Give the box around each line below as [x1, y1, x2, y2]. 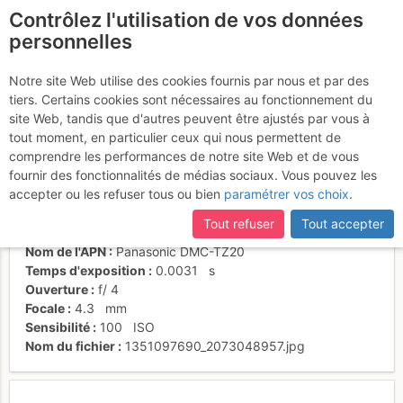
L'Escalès [58, 64, 175, 97]
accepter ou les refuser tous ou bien [9, 186, 220, 201]
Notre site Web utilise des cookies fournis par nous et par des [9, 73, 369, 88]
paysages [103, 225, 161, 240]
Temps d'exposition [25, 263, 146, 278]
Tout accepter [300, 216, 384, 232]
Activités [25, 146, 79, 161]
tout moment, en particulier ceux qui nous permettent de [9, 130, 341, 145]
